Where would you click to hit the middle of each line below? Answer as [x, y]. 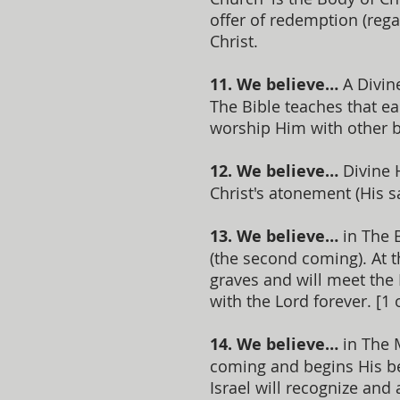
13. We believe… [274, 236]
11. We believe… [274, 84]
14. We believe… [274, 344]
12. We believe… [274, 171]
